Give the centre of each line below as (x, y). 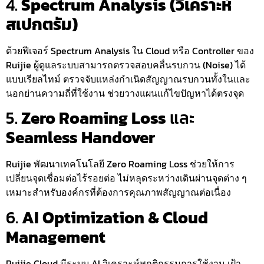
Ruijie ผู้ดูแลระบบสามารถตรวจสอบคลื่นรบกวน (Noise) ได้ (126, 65)
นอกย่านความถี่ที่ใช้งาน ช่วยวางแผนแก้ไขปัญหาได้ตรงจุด (125, 93)
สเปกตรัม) (42, 24)
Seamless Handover (80, 138)
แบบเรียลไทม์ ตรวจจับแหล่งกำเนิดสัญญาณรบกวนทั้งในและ (128, 79)
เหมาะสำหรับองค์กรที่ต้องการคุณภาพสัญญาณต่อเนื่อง (118, 192)
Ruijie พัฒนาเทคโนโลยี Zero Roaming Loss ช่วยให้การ (120, 164)
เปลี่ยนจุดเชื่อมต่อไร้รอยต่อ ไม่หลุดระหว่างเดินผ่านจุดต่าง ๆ (126, 178)
